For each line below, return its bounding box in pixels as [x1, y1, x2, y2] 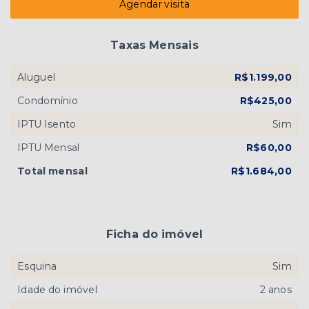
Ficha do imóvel [106, 228, 203, 241]
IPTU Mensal [17, 141, 80, 154]
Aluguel [17, 71, 56, 84]
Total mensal [17, 165, 88, 178]
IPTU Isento [17, 118, 77, 131]
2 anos [259, 283, 292, 297]
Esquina [17, 260, 57, 273]
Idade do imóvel [17, 283, 97, 297]
